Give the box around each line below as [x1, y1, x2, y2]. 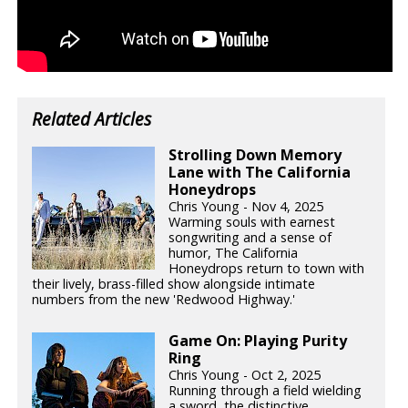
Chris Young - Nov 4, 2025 [168, 197, 324, 215]
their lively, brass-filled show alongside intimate [32, 274, 316, 292]
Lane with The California [168, 161, 352, 182]
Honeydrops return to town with [168, 259, 365, 277]
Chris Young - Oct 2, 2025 [168, 366, 321, 384]
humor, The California [168, 243, 299, 261]
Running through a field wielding [168, 382, 362, 400]
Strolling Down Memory [168, 144, 342, 165]
